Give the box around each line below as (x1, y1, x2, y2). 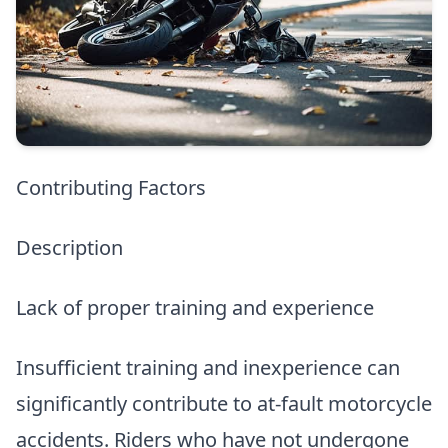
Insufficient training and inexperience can (16, 354, 400, 382)
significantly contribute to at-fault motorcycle (16, 390, 432, 418)
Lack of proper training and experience (16, 294, 374, 322)
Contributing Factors (16, 174, 206, 202)
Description (16, 234, 123, 262)
